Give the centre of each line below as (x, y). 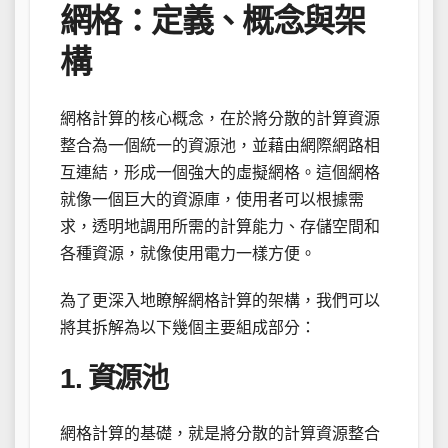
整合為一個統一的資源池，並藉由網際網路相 (220, 146)
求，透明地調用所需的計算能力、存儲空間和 (220, 227)
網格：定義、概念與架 (212, 20)
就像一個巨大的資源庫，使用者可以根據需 (212, 200)
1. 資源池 (114, 379)
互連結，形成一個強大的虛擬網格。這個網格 (220, 173)
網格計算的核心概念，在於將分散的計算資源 (220, 119)
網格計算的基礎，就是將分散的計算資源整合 (220, 433)
